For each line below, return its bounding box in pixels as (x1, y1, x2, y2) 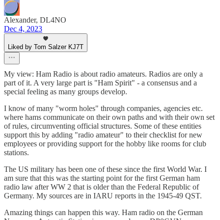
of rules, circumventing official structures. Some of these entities (4, 122, 201, 131)
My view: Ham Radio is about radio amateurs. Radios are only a (4, 70, 203, 79)
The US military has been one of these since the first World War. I (4, 165, 207, 174)
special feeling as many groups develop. (4, 87, 127, 96)
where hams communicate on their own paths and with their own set (4, 113, 215, 122)
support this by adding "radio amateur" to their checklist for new (4, 131, 202, 139)
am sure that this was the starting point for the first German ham (4, 174, 200, 183)
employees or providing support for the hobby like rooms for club (4, 139, 206, 148)
